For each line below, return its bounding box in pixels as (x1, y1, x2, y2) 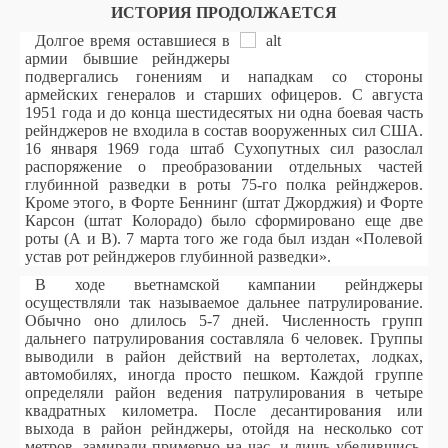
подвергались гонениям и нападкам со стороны (25, 68, 423, 85)
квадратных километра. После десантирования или (25, 402, 423, 419)
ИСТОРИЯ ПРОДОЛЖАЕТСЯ (111, 4, 337, 21)
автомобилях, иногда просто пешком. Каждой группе (25, 366, 423, 383)
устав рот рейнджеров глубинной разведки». (25, 248, 331, 265)
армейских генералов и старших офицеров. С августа (25, 86, 423, 103)
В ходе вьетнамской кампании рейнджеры (35, 276, 423, 293)
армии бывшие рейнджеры (25, 50, 230, 67)
